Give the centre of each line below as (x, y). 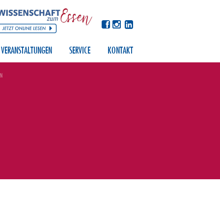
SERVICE (80, 50)
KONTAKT (120, 50)
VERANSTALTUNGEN (27, 50)
